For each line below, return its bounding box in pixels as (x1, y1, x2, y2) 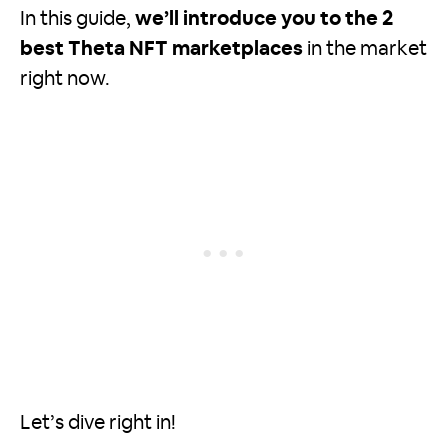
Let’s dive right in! (20, 413, 176, 434)
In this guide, (20, 9, 135, 30)
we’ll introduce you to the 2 (135, 9, 393, 30)
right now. (20, 69, 110, 90)
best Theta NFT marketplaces (20, 39, 303, 60)
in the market (303, 39, 427, 60)
